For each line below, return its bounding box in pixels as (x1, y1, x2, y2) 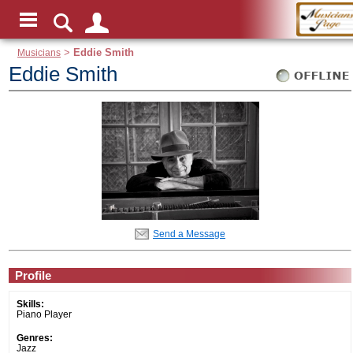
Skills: (17, 298, 44, 309)
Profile (15, 268, 51, 282)
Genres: (17, 332, 53, 343)
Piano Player (17, 308, 72, 319)
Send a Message (153, 229, 225, 239)
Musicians (17, 47, 61, 58)
